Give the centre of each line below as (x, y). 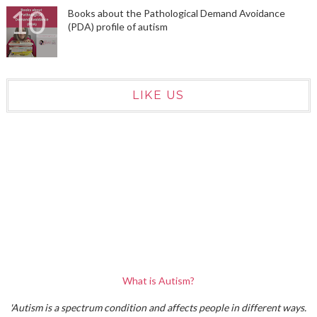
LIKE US (158, 96)
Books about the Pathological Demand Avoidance (176, 13)
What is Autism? (158, 281)
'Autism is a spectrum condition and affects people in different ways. (158, 308)
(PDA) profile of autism (117, 27)
